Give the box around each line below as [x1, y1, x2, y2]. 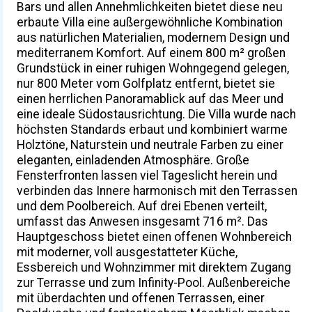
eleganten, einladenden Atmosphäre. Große [17, 153, 250, 167]
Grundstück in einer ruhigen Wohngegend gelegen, [17, 61, 290, 75]
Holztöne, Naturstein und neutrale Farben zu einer [17, 137, 284, 152]
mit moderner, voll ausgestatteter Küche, [17, 244, 238, 259]
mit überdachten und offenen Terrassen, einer [17, 290, 265, 305]
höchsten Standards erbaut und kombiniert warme [17, 122, 288, 136]
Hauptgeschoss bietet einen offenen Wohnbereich [17, 229, 292, 244]
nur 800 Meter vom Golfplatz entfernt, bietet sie [17, 76, 276, 91]
